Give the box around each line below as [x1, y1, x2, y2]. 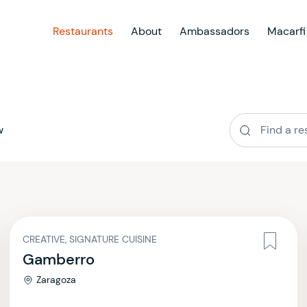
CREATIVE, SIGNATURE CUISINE [23, 233, 157, 245]
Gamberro [23, 249, 95, 269]
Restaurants [53, 24, 113, 38]
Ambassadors [180, 24, 249, 38]
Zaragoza [36, 273, 76, 286]
